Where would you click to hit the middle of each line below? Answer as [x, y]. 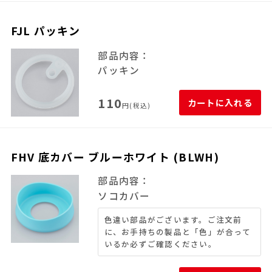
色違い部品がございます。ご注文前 [173, 219]
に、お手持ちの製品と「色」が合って [177, 231]
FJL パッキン [45, 31]
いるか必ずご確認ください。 [160, 243]
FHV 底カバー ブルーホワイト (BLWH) [115, 157]
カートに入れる [220, 103]
